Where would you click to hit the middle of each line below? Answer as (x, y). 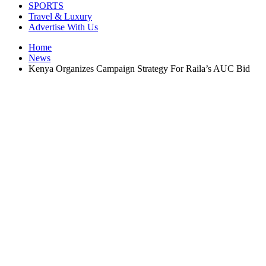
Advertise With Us (63, 27)
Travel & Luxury (60, 16)
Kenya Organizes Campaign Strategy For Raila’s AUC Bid (139, 69)
